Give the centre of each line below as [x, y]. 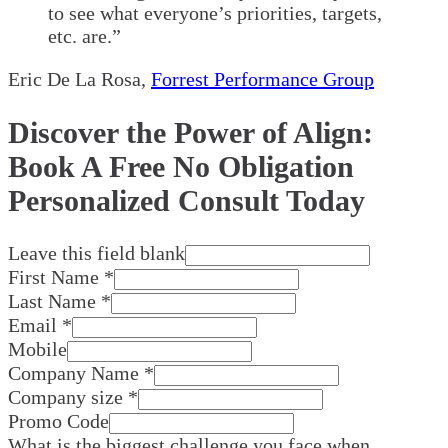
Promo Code [58, 421]
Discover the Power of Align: [190, 132]
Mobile [37, 349]
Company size [65, 397]
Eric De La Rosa [74, 78]
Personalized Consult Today [186, 200]
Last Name [52, 301]
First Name [53, 277]
